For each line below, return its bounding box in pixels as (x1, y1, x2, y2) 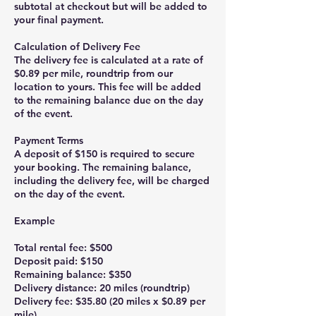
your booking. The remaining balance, (14, 161, 191, 174)
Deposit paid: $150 (14, 255, 103, 268)
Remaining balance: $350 (14, 268, 131, 281)
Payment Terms (14, 134, 83, 147)
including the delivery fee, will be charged (14, 174, 209, 188)
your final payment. (14, 13, 104, 27)
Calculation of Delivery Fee (14, 40, 140, 54)
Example (14, 214, 55, 228)
